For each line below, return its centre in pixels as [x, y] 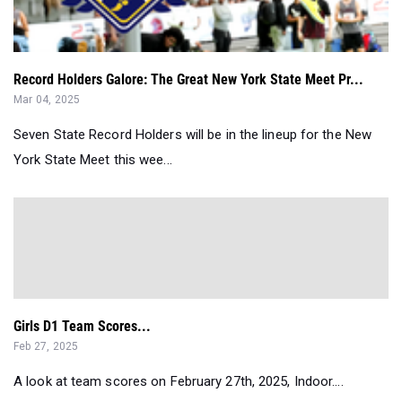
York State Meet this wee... [93, 159]
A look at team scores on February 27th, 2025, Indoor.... [179, 381]
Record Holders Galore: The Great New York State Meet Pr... [188, 79]
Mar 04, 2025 [47, 99]
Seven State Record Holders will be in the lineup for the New [193, 134]
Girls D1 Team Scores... [82, 326]
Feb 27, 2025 [46, 346]
